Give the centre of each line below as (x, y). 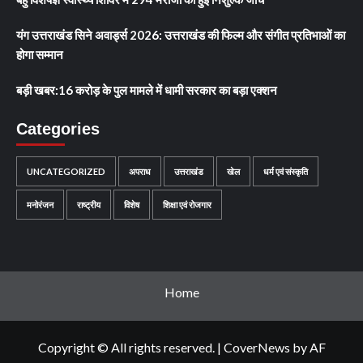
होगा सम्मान (40, 55)
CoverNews (256, 348)
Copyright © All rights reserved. (127, 348)
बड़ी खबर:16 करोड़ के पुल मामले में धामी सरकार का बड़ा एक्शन (147, 90)
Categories (58, 129)
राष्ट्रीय (89, 205)
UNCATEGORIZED (66, 172)
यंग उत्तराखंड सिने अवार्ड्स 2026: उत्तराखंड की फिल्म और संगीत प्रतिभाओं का (181, 35)
